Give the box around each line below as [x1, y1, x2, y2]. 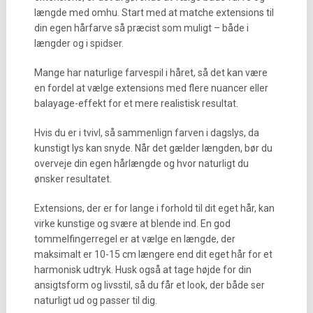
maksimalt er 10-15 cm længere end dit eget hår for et [34, 249, 272, 260]
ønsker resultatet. [34, 173, 112, 184]
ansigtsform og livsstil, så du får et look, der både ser [34, 279, 265, 291]
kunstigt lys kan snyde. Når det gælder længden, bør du [34, 143, 272, 154]
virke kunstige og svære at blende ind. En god [34, 218, 231, 229]
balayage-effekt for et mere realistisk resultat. [34, 98, 238, 109]
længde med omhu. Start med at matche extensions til [34, 7, 274, 18]
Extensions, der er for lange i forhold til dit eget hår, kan [34, 203, 275, 214]
